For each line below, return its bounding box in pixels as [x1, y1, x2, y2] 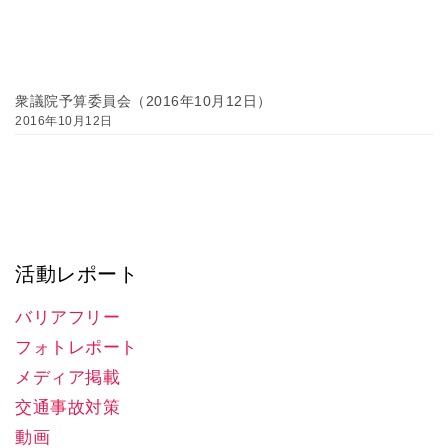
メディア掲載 [15, 367, 121, 387]
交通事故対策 [15, 397, 121, 417]
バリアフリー [15, 307, 121, 327]
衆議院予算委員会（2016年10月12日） [15, 92, 272, 109]
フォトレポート [15, 337, 138, 357]
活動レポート [15, 262, 139, 285]
